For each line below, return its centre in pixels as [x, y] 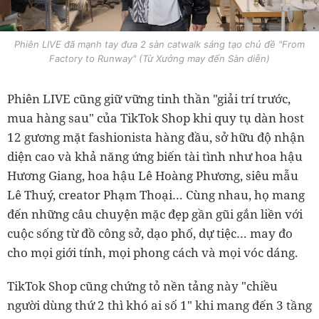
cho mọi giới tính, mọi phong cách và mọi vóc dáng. [152, 253]
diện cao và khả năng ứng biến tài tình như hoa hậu [155, 157]
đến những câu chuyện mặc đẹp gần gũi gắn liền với [155, 214]
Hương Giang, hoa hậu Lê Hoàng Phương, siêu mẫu [153, 176]
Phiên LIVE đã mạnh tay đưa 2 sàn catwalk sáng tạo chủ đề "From [159, 45]
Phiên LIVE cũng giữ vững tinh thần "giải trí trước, [149, 99]
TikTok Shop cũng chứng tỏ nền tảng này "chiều [142, 286]
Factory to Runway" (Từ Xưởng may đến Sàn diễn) [159, 59]
